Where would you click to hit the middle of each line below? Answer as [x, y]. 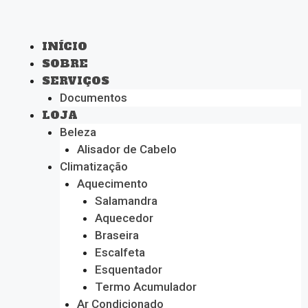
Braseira [117, 235]
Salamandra [126, 201]
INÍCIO [65, 46]
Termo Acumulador [145, 287]
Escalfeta [120, 252]
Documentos [93, 98]
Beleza [78, 132]
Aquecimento [112, 184]
